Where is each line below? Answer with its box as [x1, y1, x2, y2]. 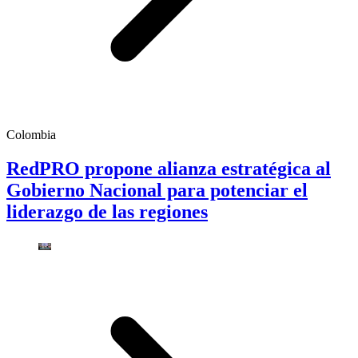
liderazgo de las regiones [6, 201, 208, 222]
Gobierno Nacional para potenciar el [6, 179, 308, 201]
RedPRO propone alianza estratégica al [6, 157, 331, 179]
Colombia [6, 128, 56, 142]
